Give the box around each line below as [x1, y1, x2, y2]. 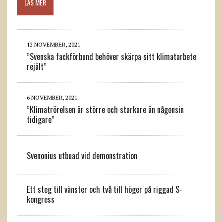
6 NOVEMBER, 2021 [26, 93, 77, 101]
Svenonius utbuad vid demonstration [26, 149, 137, 162]
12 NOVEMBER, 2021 [26, 40, 80, 48]
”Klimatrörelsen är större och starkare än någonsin [26, 103, 184, 115]
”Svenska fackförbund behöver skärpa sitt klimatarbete [26, 50, 196, 62]
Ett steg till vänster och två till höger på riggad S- [26, 183, 182, 195]
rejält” [26, 60, 47, 72]
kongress [26, 193, 55, 205]
